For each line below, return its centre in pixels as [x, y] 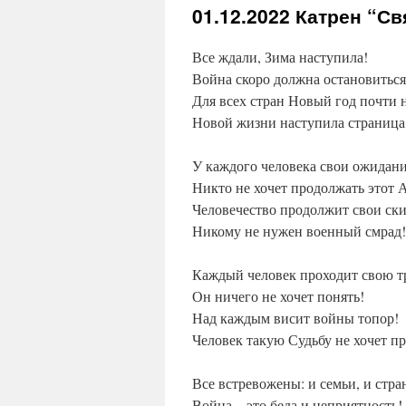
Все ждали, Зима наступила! [280, 57]
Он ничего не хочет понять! [278, 296]
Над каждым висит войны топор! [295, 318]
